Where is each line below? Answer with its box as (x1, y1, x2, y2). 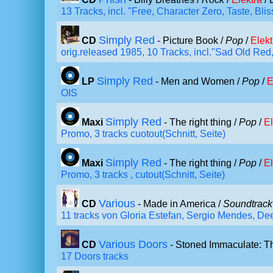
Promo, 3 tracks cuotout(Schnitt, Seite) (61, 129, 225, 139)
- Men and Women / (153, 76, 242, 87)
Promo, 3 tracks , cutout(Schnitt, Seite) (61, 169, 225, 180)
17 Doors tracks (61, 251, 129, 261)
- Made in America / (135, 199, 223, 209)
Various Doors (99, 238, 168, 250)
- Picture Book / (155, 35, 225, 46)
